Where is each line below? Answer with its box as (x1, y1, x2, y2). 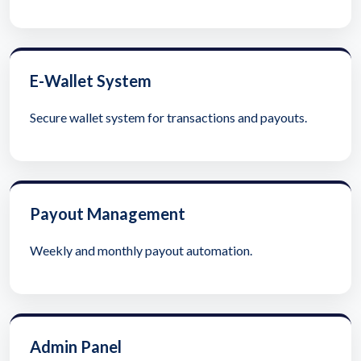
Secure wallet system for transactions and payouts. (30, 110, 307, 126)
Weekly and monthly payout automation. (30, 243, 252, 259)
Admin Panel (30, 337, 122, 357)
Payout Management (30, 204, 185, 224)
